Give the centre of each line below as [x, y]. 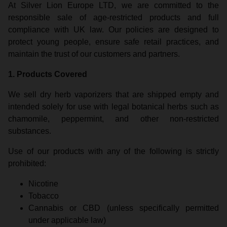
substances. [30, 131]
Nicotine [43, 184]
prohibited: [27, 163]
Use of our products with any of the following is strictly [113, 151]
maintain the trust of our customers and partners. [94, 54]
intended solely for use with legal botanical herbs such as [113, 107]
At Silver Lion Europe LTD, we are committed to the [113, 5]
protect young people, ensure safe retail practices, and [113, 42]
